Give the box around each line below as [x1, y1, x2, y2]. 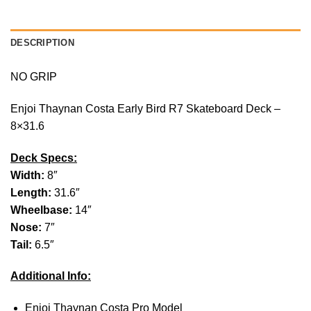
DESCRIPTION [10, 37, 74, 49]
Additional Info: [10, 270, 91, 283]
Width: [10, 169, 47, 181]
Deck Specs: [10, 151, 77, 164]
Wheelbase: [10, 203, 75, 216]
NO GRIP [10, 71, 57, 83]
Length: [10, 186, 54, 199]
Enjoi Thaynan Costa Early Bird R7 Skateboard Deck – [10, 102, 280, 115]
